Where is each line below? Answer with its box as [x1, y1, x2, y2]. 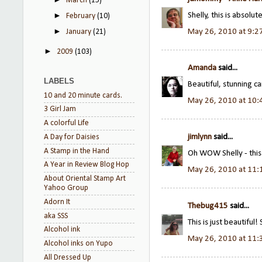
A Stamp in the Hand [44, 147, 109, 155]
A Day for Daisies [44, 133, 99, 141]
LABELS [44, 76, 74, 85]
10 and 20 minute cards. [44, 91, 122, 99]
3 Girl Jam [44, 105, 76, 113]
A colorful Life [44, 119, 89, 127]
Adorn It [44, 198, 70, 206]
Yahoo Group [44, 184, 88, 192]
